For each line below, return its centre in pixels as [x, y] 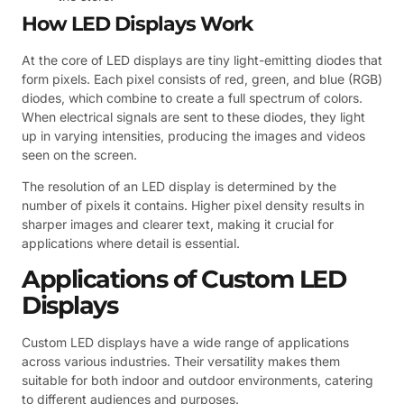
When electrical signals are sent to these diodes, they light [193, 116]
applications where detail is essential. [131, 243]
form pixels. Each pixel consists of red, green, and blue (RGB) [202, 78]
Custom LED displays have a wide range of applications [185, 342]
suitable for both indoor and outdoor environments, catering [197, 380]
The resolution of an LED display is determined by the [179, 187]
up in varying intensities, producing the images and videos [193, 135]
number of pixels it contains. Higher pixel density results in [193, 206]
